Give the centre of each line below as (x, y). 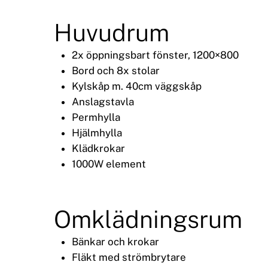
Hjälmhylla (97, 133)
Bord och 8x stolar (116, 71)
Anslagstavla (103, 102)
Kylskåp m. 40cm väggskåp (137, 86)
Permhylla (96, 118)
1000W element (109, 164)
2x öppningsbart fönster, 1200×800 (155, 55)
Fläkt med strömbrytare (129, 258)
